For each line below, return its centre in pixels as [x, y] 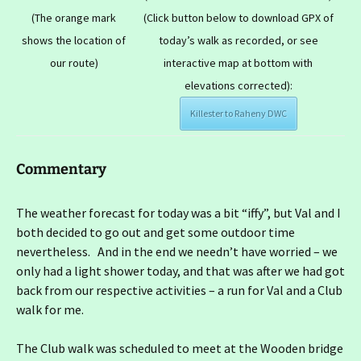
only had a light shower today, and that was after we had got [180, 271]
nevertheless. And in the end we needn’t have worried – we [177, 252]
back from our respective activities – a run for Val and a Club [179, 290]
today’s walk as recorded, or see [238, 41]
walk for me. [50, 310]
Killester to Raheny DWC [238, 114]
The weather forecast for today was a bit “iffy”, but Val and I [178, 213]
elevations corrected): [238, 86]
